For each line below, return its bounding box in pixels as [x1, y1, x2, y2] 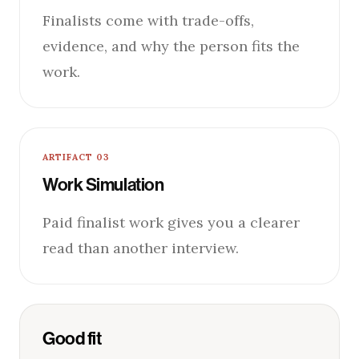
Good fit [42, 328, 102, 349]
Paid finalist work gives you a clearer [42, 212, 300, 232]
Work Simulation [42, 174, 164, 196]
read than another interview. [42, 238, 239, 257]
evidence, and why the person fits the [42, 36, 300, 55]
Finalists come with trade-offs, [42, 10, 254, 30]
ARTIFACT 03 [42, 151, 111, 163]
